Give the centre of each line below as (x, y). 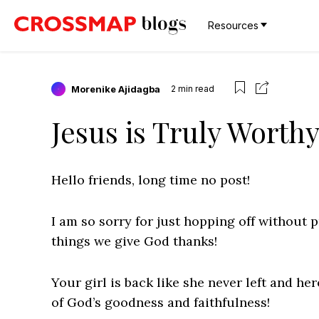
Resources (233, 25)
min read (196, 88)
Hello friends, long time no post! (151, 180)
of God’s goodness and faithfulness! (161, 302)
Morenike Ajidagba (116, 89)
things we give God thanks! (134, 241)
